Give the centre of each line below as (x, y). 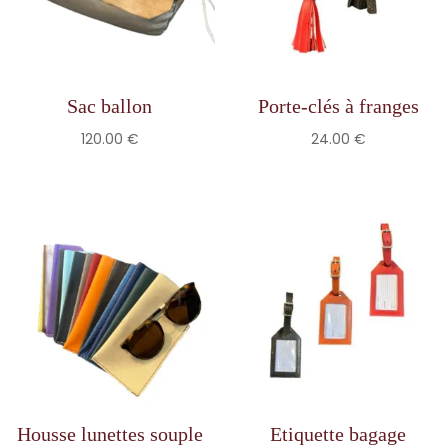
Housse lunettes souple (109, 433)
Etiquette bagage (338, 433)
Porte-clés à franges (338, 106)
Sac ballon (110, 106)
